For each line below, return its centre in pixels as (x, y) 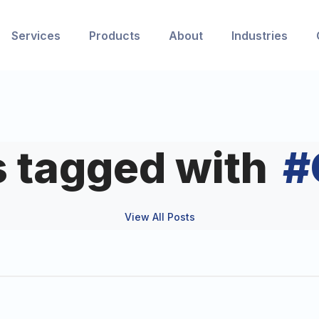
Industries (260, 35)
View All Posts (159, 217)
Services (36, 35)
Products (115, 35)
